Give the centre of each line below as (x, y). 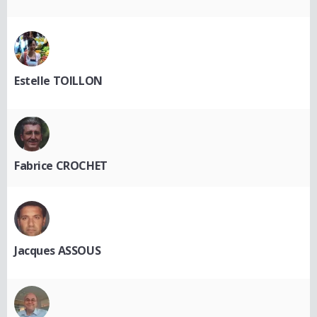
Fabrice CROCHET (61, 166)
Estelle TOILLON (58, 81)
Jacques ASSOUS (58, 251)
